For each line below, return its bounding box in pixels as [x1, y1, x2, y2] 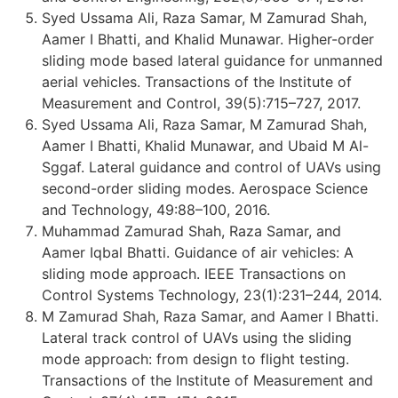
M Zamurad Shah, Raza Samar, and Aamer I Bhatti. [42, 306, 378, 325]
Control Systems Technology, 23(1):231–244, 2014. [42, 285, 382, 304]
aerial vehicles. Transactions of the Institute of [42, 72, 352, 91]
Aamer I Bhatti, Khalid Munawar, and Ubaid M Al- [42, 136, 369, 155]
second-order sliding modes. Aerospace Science [42, 179, 368, 197]
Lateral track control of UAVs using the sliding [42, 328, 352, 346]
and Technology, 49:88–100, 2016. [42, 200, 270, 219]
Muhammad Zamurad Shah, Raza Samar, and [42, 221, 341, 240]
